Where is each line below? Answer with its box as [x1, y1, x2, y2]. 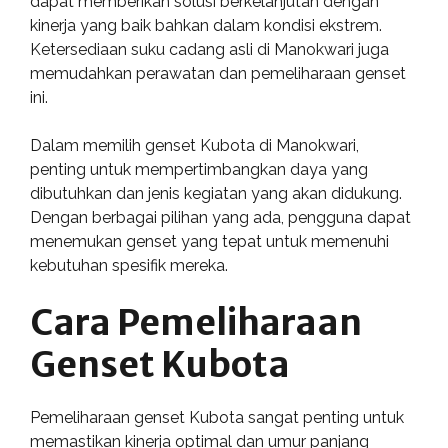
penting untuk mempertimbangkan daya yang [30, 160, 368, 179]
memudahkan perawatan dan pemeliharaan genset [30, 64, 406, 83]
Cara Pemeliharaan [30, 301, 362, 345]
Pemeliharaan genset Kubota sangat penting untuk [30, 408, 404, 427]
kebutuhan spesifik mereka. [30, 256, 228, 275]
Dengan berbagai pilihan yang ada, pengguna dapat [30, 208, 411, 227]
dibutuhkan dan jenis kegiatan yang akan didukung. [30, 184, 402, 203]
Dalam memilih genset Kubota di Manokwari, [30, 136, 359, 155]
